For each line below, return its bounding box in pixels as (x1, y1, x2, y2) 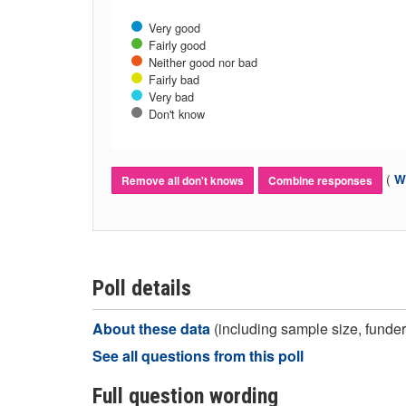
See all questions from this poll (92, 345, 304, 366)
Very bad (149, 88, 194, 105)
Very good (149, 19, 200, 36)
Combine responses (268, 172, 372, 188)
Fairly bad (149, 71, 199, 88)
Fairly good (149, 36, 206, 53)
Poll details (92, 275, 191, 301)
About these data (92, 318, 214, 339)
